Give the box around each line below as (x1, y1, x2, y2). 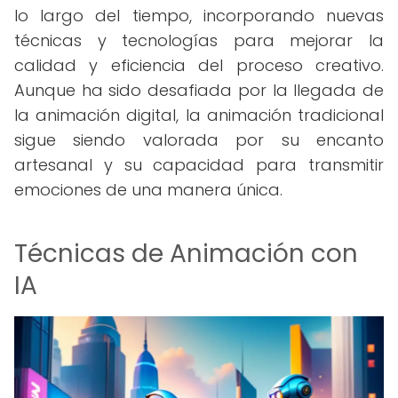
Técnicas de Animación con (14, 236, 358, 271)
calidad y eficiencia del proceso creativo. (14, 54, 384, 76)
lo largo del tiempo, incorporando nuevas (14, 4, 384, 27)
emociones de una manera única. (14, 179, 283, 201)
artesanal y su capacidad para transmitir (14, 154, 384, 176)
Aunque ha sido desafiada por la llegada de (14, 79, 384, 101)
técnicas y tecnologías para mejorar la (14, 29, 384, 52)
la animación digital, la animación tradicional (14, 104, 384, 126)
